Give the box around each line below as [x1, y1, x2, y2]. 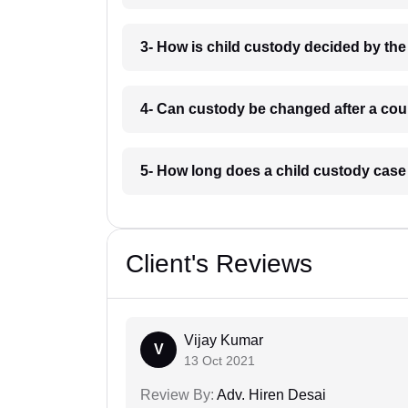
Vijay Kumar [184, 331, 263, 348]
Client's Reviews [126, 249, 312, 278]
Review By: [140, 386, 214, 403]
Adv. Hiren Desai [214, 386, 326, 403]
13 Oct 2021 [184, 352, 255, 368]
